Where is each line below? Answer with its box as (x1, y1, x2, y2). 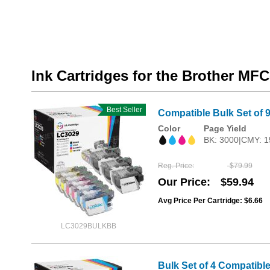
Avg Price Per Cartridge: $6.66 (158, 196, 263, 206)
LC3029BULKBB (61, 222, 116, 230)
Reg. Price (158, 162, 192, 171)
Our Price (158, 176, 207, 189)
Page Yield (204, 124, 246, 133)
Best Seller (104, 105, 140, 114)
